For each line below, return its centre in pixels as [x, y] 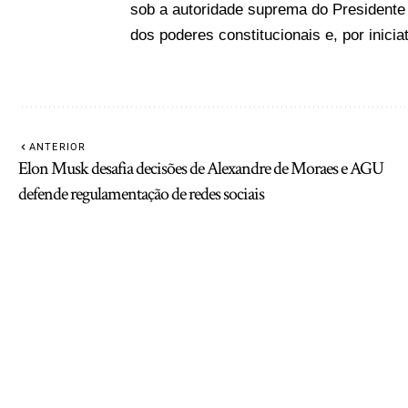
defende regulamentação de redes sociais [141, 194]
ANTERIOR [57, 147]
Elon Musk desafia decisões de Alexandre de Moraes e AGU [201, 168]
